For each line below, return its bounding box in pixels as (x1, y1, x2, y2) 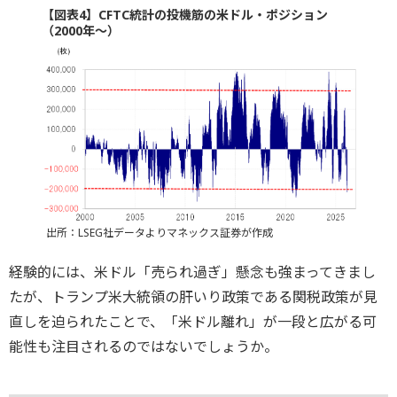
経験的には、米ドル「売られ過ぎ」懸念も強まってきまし (9, 261, 376, 282)
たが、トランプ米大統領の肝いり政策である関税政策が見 (9, 286, 378, 307)
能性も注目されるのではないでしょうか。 (9, 336, 278, 356)
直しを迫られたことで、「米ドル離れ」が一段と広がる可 (9, 311, 377, 331)
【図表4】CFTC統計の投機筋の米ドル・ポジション (41, 6, 328, 24)
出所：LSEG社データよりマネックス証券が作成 (45, 224, 273, 240)
